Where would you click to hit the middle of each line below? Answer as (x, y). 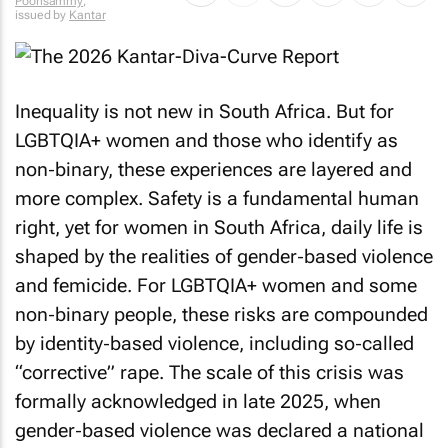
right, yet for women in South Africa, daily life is (219, 227)
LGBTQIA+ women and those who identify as (206, 140)
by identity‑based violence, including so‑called (214, 343)
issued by (42, 15)
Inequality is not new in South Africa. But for (204, 111)
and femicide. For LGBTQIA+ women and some (216, 285)
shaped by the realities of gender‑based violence (224, 256)
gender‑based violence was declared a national (219, 430)
